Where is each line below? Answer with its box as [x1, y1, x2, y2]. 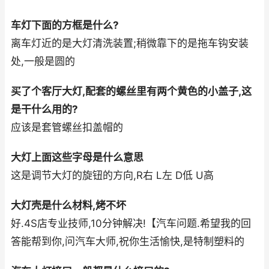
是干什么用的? [11, 103, 78, 116]
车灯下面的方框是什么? [11, 19, 119, 32]
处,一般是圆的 [11, 55, 75, 68]
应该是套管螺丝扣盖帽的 [11, 121, 123, 134]
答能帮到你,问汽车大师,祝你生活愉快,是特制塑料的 [11, 235, 244, 248]
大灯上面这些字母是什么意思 [11, 151, 144, 164]
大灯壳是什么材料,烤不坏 [11, 199, 126, 212]
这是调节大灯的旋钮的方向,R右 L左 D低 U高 [11, 169, 214, 182]
